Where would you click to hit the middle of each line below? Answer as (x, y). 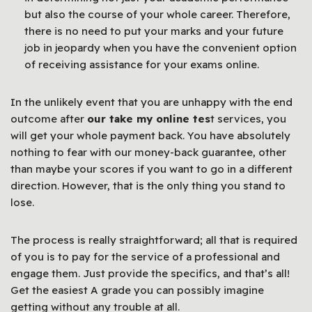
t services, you (248, 118)
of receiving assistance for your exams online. (142, 64)
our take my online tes (149, 118)
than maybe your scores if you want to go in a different (151, 169)
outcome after (49, 118)
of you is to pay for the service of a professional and (145, 256)
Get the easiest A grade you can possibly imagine (137, 290)
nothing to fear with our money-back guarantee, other (148, 152)
